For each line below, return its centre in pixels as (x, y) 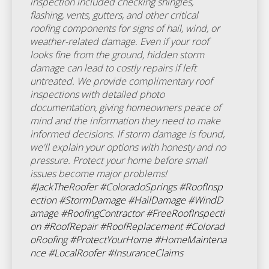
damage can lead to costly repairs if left (113, 68)
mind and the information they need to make (125, 121)
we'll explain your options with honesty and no (128, 147)
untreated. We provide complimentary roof (121, 81)
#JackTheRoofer (64, 187)
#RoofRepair (70, 226)
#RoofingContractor (102, 213)
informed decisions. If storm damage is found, (127, 134)
